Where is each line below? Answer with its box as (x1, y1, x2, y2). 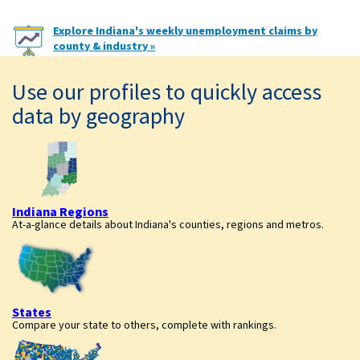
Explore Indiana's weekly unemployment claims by (53, 22, 318, 39)
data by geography (12, 100, 185, 133)
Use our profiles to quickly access (12, 76, 321, 108)
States (12, 303, 51, 321)
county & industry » (53, 38, 156, 55)
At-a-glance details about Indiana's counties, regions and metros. (12, 216, 324, 233)
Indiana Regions (12, 202, 108, 221)
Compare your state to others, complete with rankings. (12, 317, 276, 333)
